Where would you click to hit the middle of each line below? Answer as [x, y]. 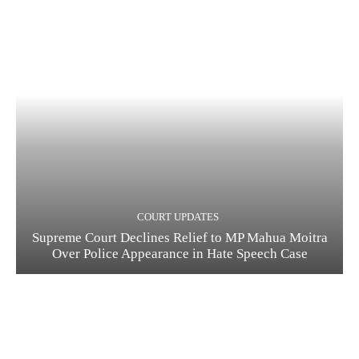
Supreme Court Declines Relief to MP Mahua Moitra [179, 237]
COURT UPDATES [177, 216]
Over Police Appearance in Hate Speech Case [179, 253]
